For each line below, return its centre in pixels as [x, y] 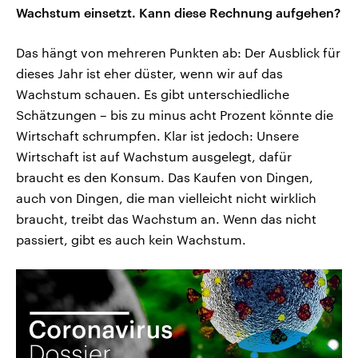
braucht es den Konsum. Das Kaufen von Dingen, [165, 177]
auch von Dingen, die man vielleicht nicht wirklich [166, 198]
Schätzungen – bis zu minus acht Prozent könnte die [175, 115]
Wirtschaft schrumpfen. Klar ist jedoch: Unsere [157, 136]
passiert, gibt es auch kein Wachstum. [131, 240]
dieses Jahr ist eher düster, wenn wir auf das [149, 74]
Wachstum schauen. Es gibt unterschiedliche [153, 94]
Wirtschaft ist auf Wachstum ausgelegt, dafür [154, 157]
